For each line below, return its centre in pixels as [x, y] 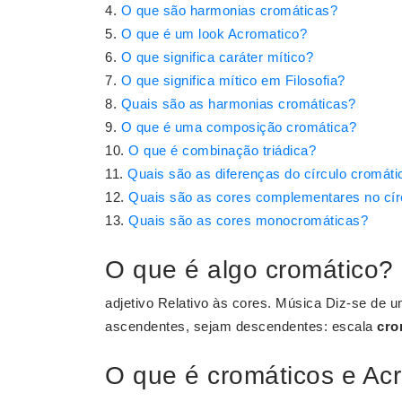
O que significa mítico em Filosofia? [233, 80]
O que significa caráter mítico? [217, 57]
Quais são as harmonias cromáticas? [238, 104]
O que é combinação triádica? [222, 150]
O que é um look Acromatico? [214, 34]
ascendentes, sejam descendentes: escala [241, 326]
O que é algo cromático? [249, 270]
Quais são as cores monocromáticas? [248, 220]
